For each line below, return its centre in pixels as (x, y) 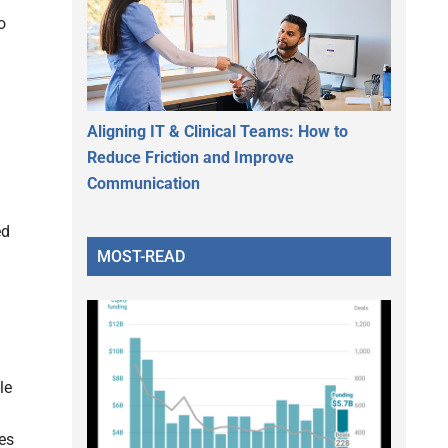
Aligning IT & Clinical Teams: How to (217, 131)
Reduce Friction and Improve (190, 157)
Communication (143, 183)
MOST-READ (141, 256)
